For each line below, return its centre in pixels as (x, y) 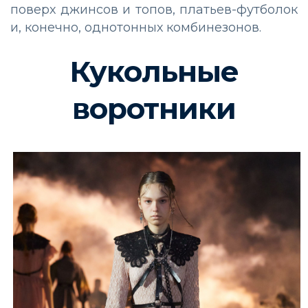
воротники (154, 108)
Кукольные (154, 71)
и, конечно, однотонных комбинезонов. (136, 27)
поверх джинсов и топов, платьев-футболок (154, 9)
